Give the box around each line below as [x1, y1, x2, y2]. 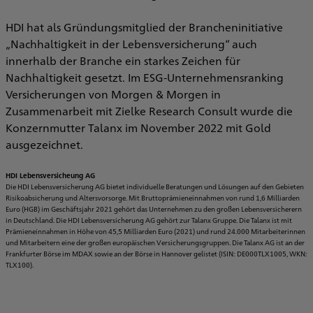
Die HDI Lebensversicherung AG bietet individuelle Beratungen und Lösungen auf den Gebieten [6, 182, 304, 191]
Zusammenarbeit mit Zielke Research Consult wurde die [6, 103, 293, 118]
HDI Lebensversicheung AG [6, 170, 95, 180]
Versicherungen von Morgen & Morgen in [6, 87, 221, 101]
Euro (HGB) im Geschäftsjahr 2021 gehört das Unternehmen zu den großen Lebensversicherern [6, 204, 302, 213]
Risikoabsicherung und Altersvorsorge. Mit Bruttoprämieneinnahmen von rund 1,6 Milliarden [6, 193, 300, 202]
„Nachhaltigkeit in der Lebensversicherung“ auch [6, 36, 257, 51]
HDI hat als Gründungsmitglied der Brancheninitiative [6, 20, 283, 34]
